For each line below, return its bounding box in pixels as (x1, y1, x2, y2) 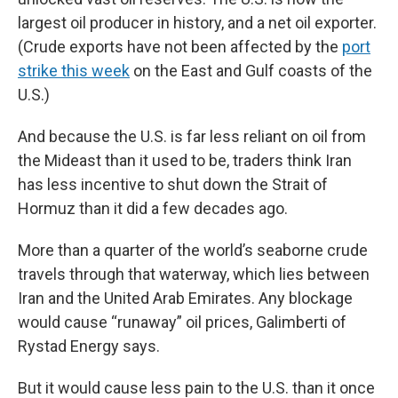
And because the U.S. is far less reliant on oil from (18, 127, 366, 146)
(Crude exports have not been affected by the (18, 37, 342, 56)
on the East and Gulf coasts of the (130, 61, 372, 80)
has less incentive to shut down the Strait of (18, 175, 328, 194)
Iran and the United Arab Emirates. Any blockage (18, 289, 353, 307)
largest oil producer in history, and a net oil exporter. (18, 13, 377, 32)
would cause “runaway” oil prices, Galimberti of (18, 313, 346, 331)
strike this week (18, 61, 130, 80)
